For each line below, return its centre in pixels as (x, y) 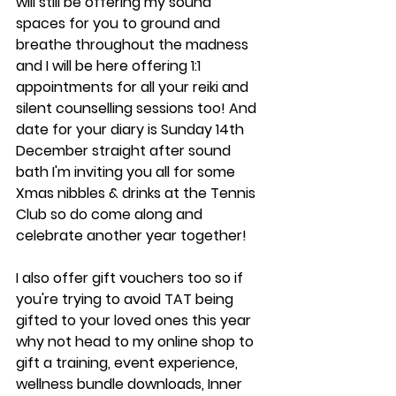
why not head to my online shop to (137, 341)
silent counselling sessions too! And (138, 108)
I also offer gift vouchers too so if (131, 278)
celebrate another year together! (131, 235)
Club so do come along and (111, 214)
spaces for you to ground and (120, 23)
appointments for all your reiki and (134, 87)
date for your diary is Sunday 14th (132, 129)
